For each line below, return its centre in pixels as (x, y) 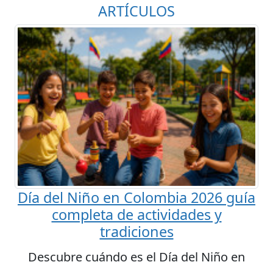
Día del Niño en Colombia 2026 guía (136, 197)
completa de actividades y (136, 214)
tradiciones (136, 231)
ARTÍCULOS (136, 11)
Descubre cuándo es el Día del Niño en (136, 257)
